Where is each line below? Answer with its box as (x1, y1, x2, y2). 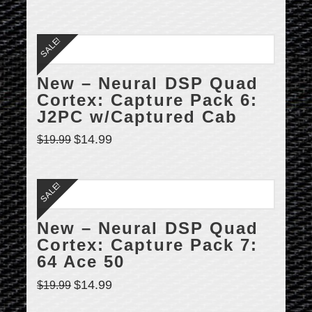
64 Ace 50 (37, 253, 125, 272)
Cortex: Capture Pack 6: (37, 91, 258, 109)
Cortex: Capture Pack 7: (37, 236, 258, 255)
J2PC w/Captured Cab (37, 107, 237, 126)
